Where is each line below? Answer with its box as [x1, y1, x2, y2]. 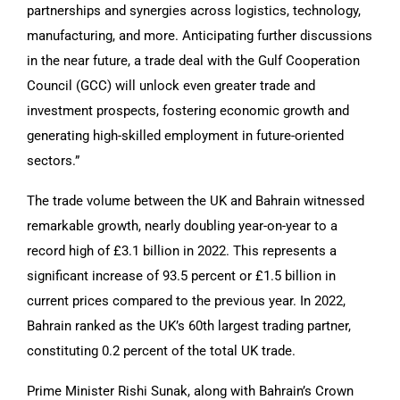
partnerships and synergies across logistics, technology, [27, 2, 361, 19]
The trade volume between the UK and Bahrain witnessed [27, 192, 364, 209]
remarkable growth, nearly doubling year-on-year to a [27, 217, 337, 234]
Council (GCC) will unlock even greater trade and [27, 77, 315, 94]
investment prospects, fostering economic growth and [27, 102, 349, 119]
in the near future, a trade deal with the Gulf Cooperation [27, 52, 360, 69]
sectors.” [27, 152, 79, 169]
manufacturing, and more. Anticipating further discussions [27, 27, 372, 44]
